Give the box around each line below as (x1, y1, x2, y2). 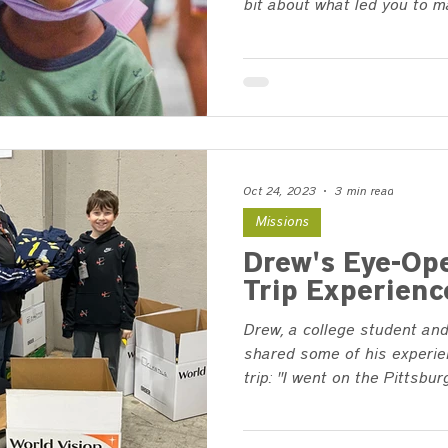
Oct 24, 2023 (243, 184, 316, 197)
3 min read (334, 184, 393, 197)
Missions (255, 214, 309, 229)
